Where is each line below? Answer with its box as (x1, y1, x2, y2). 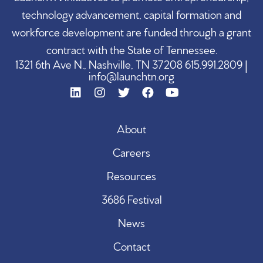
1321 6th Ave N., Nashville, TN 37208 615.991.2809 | (15, 56, 248, 70)
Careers (113, 144, 150, 159)
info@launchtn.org (89, 68, 174, 82)
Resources (107, 167, 156, 182)
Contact (113, 238, 150, 252)
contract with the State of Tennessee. (46, 41, 217, 56)
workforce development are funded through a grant (12, 23, 251, 38)
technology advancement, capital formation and (22, 6, 241, 21)
